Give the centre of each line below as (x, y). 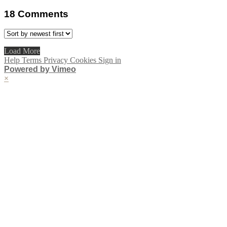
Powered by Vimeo (40, 69)
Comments (43, 14)
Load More (22, 51)
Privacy (57, 60)
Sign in (110, 60)
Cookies (84, 60)
